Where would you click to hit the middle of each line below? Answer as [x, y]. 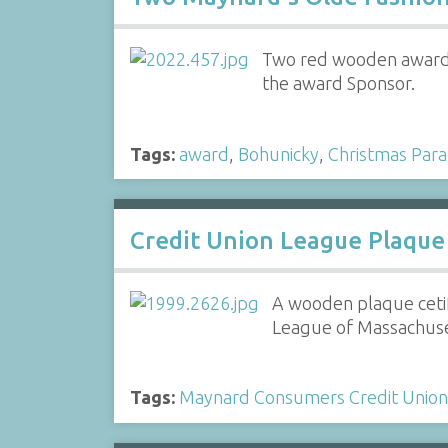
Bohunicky [278, 153]
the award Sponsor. [339, 83]
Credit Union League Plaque [287, 240]
